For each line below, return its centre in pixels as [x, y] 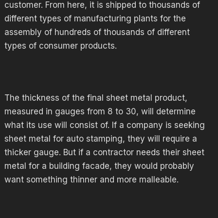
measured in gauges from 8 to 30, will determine [100, 111]
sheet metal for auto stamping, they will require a [100, 139]
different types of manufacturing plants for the [95, 18]
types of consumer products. [60, 46]
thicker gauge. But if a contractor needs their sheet [104, 152]
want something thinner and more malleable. [91, 180]
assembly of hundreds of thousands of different [97, 32]
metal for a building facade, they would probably [99, 166]
